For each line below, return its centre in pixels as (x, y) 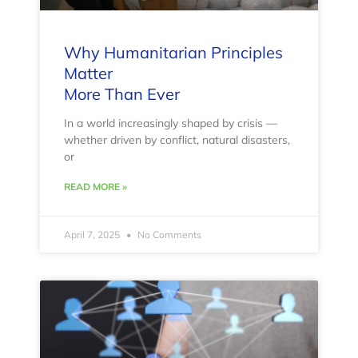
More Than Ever (122, 94)
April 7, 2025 (93, 235)
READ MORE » (95, 187)
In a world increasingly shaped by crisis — (171, 123)
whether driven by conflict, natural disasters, (177, 140)
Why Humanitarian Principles (173, 53)
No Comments (168, 235)
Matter (88, 74)
